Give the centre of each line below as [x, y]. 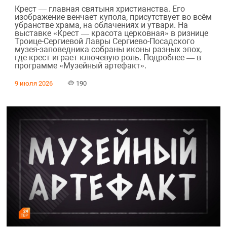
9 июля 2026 [33, 83]
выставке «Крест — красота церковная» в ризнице [111, 33]
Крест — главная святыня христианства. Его [100, 9]
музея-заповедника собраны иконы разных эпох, [108, 49]
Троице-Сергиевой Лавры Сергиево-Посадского [104, 41]
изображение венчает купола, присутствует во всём [113, 17]
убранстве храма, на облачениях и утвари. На [101, 25]
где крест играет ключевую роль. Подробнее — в [108, 57]
